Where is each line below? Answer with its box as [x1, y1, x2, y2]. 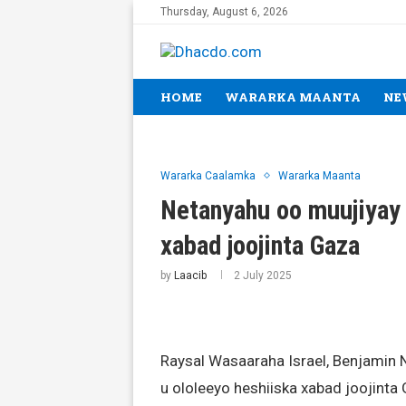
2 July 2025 [234, 269, 292, 282]
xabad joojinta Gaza [160, 230, 360, 261]
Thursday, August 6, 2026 [160, 5, 288, 18]
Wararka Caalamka [160, 169, 256, 182]
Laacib [174, 269, 207, 282]
